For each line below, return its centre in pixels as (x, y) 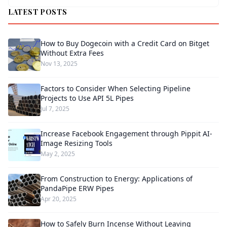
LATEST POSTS (38, 12)
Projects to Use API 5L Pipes (87, 98)
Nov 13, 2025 (59, 63)
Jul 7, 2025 (55, 108)
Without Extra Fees (72, 53)
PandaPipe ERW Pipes (77, 188)
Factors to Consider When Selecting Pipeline (116, 88)
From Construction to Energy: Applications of (117, 178)
